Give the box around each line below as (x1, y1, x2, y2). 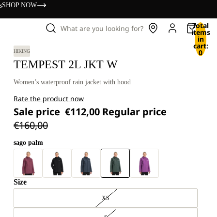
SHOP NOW (2, 1, 37, 9)
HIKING (14, 48, 30, 54)
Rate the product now (14, 94, 84, 103)
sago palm (14, 139, 43, 146)
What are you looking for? (61, 23, 143, 33)
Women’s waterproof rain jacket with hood (14, 78, 131, 86)
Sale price (14, 105, 62, 118)
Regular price (102, 105, 169, 118)
